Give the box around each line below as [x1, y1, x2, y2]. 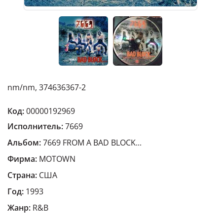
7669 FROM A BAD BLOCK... [41, 137, 142, 148]
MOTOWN [39, 153, 75, 164]
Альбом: [7, 137, 41, 148]
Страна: [7, 170, 37, 181]
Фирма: [7, 153, 37, 164]
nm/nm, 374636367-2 [7, 82, 86, 93]
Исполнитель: [7, 121, 63, 132]
